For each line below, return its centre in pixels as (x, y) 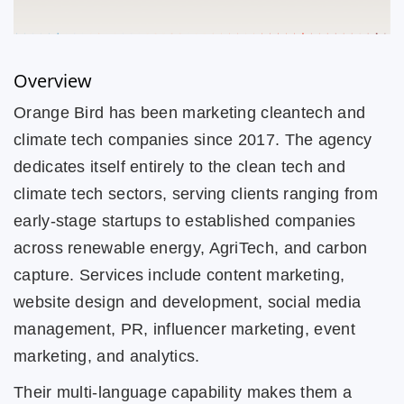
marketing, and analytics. (107, 356)
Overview (53, 80)
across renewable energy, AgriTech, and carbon (191, 248)
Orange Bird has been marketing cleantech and (190, 112)
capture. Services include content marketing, (179, 275)
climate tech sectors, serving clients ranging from (196, 193)
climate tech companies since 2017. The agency (193, 139)
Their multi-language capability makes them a (183, 392)
